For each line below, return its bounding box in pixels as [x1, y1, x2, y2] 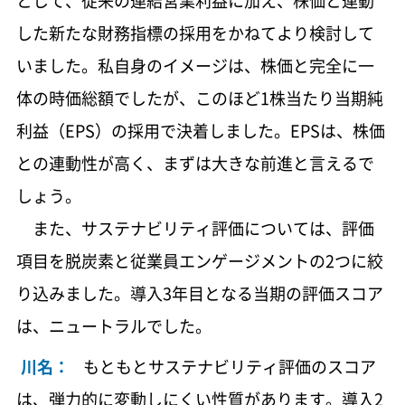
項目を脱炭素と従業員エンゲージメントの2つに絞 [15, 249, 383, 274]
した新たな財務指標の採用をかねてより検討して [15, 21, 374, 46]
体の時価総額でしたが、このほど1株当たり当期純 [15, 86, 383, 111]
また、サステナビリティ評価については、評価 [15, 216, 374, 241]
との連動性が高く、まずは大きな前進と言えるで [15, 151, 374, 176]
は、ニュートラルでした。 [15, 314, 212, 339]
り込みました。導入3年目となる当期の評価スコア [15, 281, 383, 306]
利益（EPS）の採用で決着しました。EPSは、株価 [15, 118, 385, 144]
